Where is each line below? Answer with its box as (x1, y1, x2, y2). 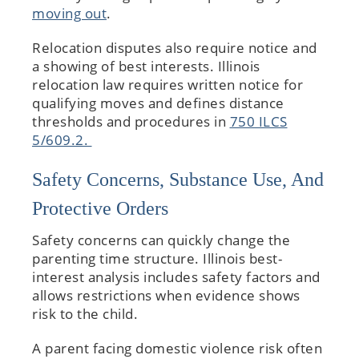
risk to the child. (32, 304, 142, 323)
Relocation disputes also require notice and (32, 38, 317, 57)
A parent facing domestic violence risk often (32, 338, 322, 357)
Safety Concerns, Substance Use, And (32, 168, 324, 190)
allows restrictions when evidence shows (32, 285, 301, 305)
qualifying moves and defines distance (32, 93, 284, 112)
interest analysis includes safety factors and (32, 267, 321, 286)
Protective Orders (32, 197, 168, 219)
